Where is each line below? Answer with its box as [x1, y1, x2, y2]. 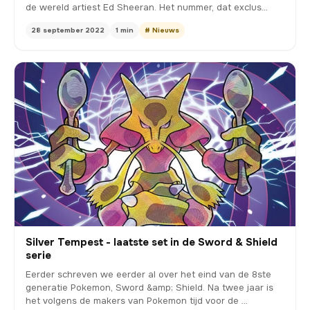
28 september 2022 [31, 26, 104, 35]
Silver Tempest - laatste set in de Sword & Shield [26, 235, 277, 250]
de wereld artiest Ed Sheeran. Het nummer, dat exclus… [26, 1, 268, 14]
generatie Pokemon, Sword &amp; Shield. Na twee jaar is [26, 282, 273, 294]
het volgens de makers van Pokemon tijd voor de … [26, 295, 248, 307]
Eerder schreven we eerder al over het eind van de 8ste [26, 268, 271, 281]
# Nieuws [145, 26, 179, 35]
